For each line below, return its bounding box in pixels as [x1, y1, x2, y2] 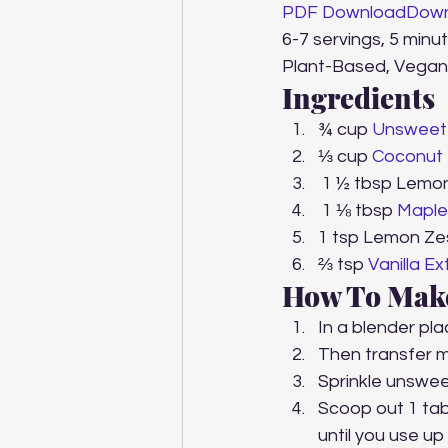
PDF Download [282, 3, 406, 22]
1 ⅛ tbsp [322, 201, 397, 220]
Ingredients [282, 79, 435, 116]
